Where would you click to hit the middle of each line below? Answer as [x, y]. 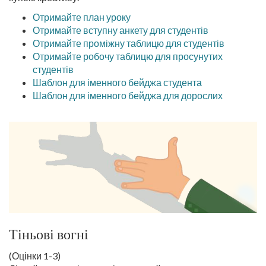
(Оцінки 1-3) [35, 256]
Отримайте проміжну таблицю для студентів [129, 43]
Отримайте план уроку [82, 17]
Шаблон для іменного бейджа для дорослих [128, 95]
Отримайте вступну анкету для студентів [121, 30]
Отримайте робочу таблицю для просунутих [128, 56]
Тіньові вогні [49, 234]
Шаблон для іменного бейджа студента [117, 82]
